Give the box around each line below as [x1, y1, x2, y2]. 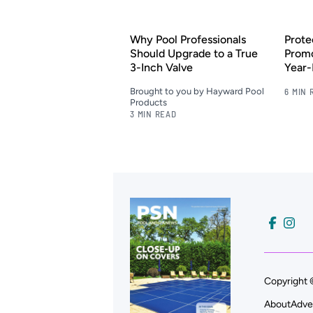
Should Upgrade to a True [130, 47, 258, 61]
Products [130, 97, 167, 108]
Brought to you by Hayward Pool [130, 86, 264, 97]
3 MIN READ [130, 108, 177, 120]
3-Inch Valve [130, 61, 193, 75]
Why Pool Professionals [130, 33, 246, 47]
